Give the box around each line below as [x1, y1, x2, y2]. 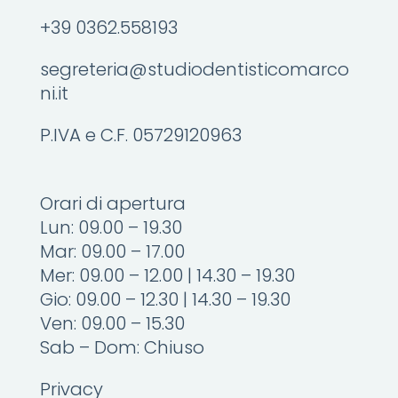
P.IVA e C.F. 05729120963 [39, 122, 242, 147]
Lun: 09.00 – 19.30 [39, 214, 182, 240]
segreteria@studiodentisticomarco [39, 56, 349, 82]
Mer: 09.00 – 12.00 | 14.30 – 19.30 [39, 262, 295, 288]
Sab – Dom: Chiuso [39, 334, 204, 360]
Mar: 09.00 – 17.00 [39, 238, 185, 264]
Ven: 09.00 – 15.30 [39, 310, 185, 336]
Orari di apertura [39, 190, 186, 216]
